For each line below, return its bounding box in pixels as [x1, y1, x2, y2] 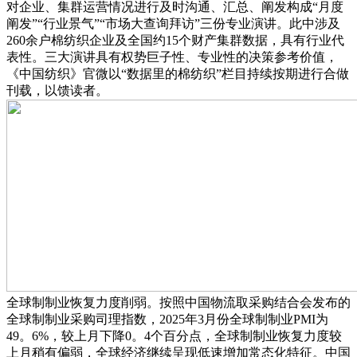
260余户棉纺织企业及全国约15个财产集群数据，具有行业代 [6, 33, 344, 47]
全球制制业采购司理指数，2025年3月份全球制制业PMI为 [6, 312, 328, 326]
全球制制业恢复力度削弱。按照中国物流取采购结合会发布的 [6, 295, 351, 309]
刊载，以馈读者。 [6, 83, 108, 97]
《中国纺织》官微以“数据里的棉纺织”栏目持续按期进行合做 [6, 66, 349, 80]
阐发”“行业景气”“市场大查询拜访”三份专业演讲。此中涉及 [6, 16, 340, 30]
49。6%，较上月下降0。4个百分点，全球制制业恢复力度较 [6, 328, 342, 343]
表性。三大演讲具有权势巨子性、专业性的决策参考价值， [6, 49, 338, 64]
